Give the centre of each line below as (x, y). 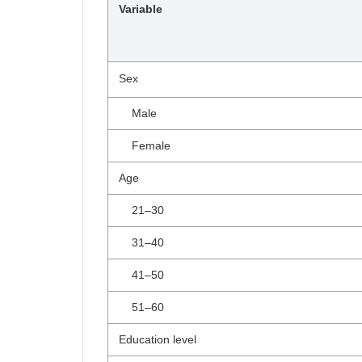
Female (145, 145)
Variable (141, 9)
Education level (158, 339)
